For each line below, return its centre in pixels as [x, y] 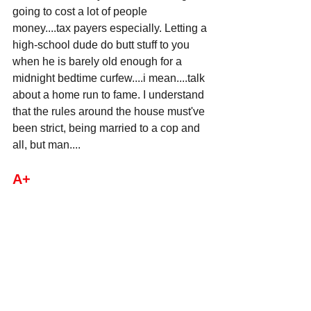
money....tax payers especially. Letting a [111, 28]
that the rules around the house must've [110, 111]
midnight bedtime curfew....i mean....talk [110, 78]
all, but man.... [47, 144]
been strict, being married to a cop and [108, 128]
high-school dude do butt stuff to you [102, 44]
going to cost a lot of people [81, 11]
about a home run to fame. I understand [110, 94]
